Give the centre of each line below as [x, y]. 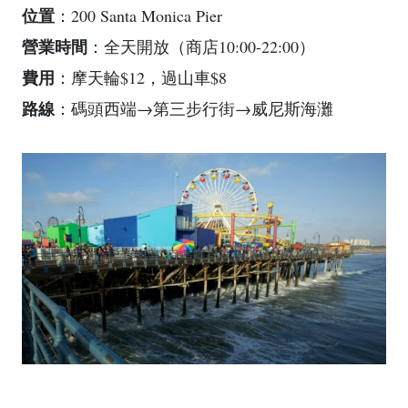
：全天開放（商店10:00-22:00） [201, 46]
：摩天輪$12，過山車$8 [141, 77]
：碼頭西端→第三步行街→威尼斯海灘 [194, 108]
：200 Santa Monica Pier [138, 15]
